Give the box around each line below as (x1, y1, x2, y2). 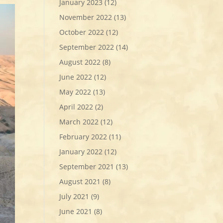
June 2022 (59, 72, 93, 82)
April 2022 (59, 102, 94, 111)
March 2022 (59, 116, 99, 126)
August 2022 (59, 57, 101, 67)
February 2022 (59, 131, 108, 141)
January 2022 (59, 146, 103, 156)
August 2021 (59, 176, 101, 186)
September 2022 (59, 42, 114, 52)
